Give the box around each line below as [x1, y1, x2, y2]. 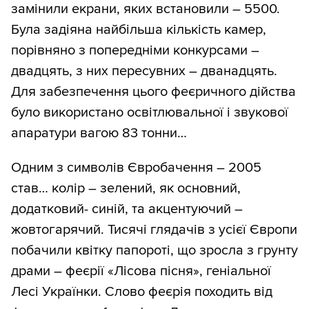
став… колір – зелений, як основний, [11, 180, 241, 197]
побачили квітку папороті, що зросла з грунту [11, 242, 298, 259]
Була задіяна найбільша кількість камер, [11, 21, 266, 39]
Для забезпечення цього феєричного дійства [11, 83, 296, 101]
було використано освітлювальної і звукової [11, 104, 288, 121]
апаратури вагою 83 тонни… [11, 125, 187, 142]
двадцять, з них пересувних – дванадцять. [11, 63, 277, 80]
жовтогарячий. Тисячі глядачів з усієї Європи [11, 221, 297, 239]
